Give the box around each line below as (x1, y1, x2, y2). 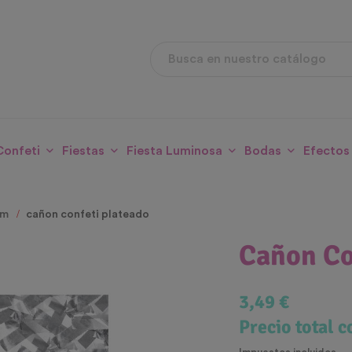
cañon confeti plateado (25, 209, 149, 221)
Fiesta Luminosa (126, 145, 222, 158)
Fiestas (61, 145, 104, 158)
